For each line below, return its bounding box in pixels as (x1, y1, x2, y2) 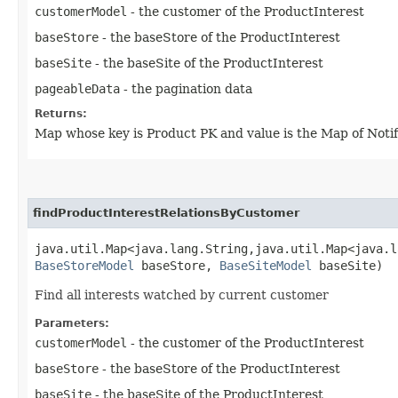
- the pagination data (120, 81, 252, 96)
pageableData (35, 81, 120, 96)
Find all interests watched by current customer (35, 287, 329, 302)
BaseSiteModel (219, 258, 312, 273)
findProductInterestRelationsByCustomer (33, 205, 299, 219)
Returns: (35, 107, 87, 120)
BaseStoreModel (35, 258, 134, 273)
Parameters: (35, 316, 109, 330)
